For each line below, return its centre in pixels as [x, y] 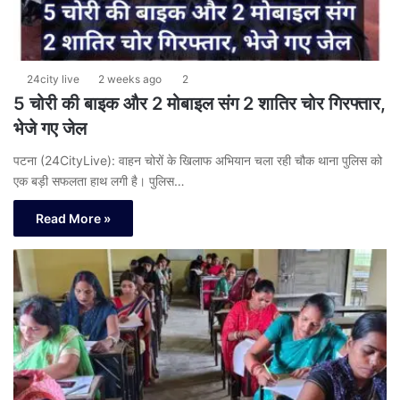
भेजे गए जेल [50, 129]
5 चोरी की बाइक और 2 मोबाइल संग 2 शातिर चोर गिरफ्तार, [200, 104]
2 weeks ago [130, 79]
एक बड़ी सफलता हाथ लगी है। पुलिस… [99, 181]
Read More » [73, 219]
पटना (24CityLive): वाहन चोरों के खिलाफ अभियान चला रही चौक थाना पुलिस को [198, 161]
